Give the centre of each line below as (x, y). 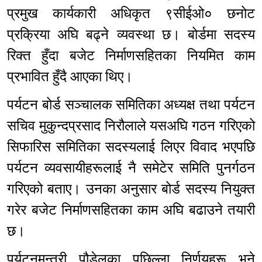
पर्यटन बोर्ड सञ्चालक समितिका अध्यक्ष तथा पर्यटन (131, 105)
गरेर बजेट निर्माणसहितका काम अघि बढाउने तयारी (131, 210)
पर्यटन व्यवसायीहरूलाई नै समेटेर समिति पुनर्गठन (131, 168)
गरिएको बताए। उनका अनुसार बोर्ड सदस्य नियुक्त (131, 189)
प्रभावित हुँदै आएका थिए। (70, 77)
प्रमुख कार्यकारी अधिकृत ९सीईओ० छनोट (131, 14)
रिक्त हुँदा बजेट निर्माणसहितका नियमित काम (131, 56)
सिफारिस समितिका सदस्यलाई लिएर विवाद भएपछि (131, 147)
